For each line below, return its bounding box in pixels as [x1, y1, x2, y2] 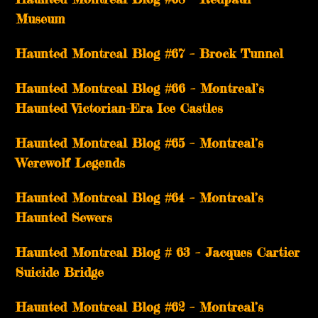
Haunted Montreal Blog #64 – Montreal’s [16, 190, 264, 206]
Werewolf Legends [16, 155, 126, 171]
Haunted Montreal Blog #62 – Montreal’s [16, 299, 264, 315]
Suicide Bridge [16, 264, 104, 280]
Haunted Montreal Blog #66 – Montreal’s [16, 80, 265, 97]
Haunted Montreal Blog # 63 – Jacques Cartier [16, 244, 300, 261]
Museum [16, 11, 65, 27]
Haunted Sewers [16, 209, 113, 226]
